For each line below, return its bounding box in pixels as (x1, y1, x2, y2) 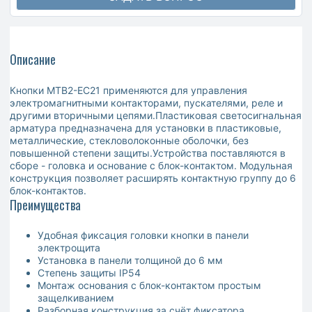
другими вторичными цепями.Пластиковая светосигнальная (10, 109, 302, 122)
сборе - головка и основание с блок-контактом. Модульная (10, 159, 292, 172)
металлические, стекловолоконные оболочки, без (10, 134, 249, 147)
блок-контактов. (10, 185, 86, 197)
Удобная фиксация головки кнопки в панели (38, 229, 249, 242)
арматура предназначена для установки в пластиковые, (10, 122, 281, 134)
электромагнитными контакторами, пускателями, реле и (10, 97, 283, 109)
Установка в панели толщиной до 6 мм (38, 254, 223, 267)
